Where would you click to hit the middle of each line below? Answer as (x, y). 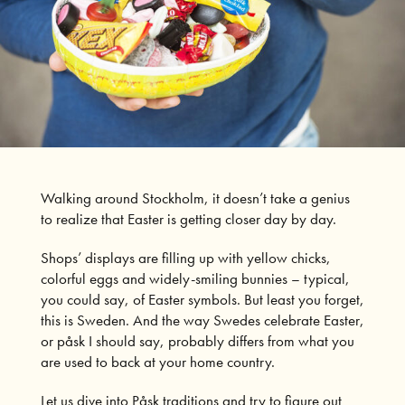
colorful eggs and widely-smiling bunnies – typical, (195, 278)
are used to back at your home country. (159, 361)
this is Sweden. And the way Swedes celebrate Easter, (202, 320)
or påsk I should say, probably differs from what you (197, 340)
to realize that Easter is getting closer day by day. (188, 218)
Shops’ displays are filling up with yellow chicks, (185, 257)
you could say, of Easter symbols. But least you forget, (202, 299)
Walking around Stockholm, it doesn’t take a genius (195, 198)
